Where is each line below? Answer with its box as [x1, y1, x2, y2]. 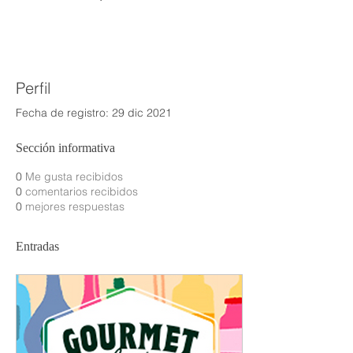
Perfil [16, 78, 50, 98]
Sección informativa [16, 141, 115, 154]
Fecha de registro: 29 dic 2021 [16, 106, 172, 120]
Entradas [16, 240, 59, 253]
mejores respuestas [25, 199, 124, 214]
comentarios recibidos [25, 184, 138, 199]
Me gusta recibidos [25, 169, 123, 184]
